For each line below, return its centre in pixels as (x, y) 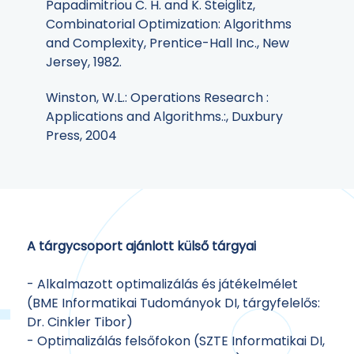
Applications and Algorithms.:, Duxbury (164, 117)
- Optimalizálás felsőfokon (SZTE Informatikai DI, (176, 341)
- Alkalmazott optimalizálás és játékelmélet (162, 284)
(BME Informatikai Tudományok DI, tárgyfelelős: (173, 303)
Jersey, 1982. (84, 62)
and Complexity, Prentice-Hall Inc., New (168, 43)
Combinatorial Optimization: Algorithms (169, 24)
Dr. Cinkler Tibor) (80, 322)
